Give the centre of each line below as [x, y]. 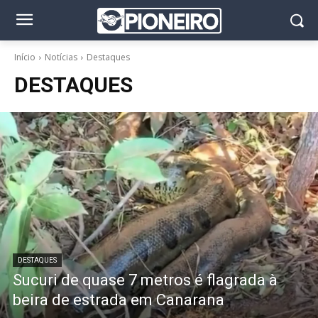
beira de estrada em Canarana [119, 300]
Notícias [61, 57]
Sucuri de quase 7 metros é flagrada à [145, 280]
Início [25, 57]
